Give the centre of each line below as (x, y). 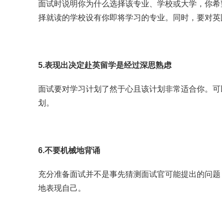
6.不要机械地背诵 (69, 150)
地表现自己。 (62, 188)
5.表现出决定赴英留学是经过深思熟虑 (105, 65)
